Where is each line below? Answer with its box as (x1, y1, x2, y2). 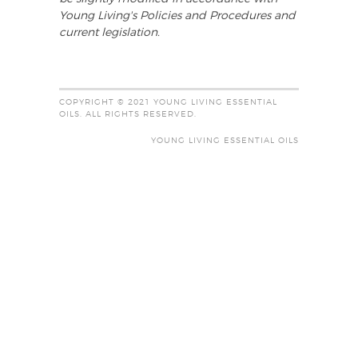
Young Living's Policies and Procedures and (59, 10, 296, 22)
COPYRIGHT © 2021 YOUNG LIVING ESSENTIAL (59, 98, 277, 107)
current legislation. (59, 27, 160, 39)
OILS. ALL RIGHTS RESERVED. (59, 110, 197, 119)
